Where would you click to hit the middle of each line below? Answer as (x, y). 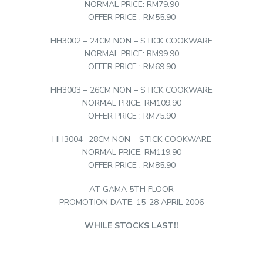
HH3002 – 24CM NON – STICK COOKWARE (131, 41)
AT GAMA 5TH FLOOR (131, 189)
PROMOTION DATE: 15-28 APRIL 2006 (131, 202)
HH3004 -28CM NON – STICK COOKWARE (131, 140)
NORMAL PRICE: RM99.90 (131, 54)
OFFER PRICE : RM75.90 (131, 116)
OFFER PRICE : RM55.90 (131, 17)
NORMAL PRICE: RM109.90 (131, 103)
